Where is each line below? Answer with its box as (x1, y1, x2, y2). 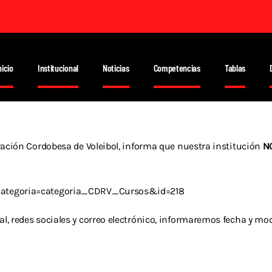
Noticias (102, 61, 129, 73)
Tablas (224, 61, 246, 73)
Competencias (153, 61, 200, 73)
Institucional (37, 61, 78, 73)
